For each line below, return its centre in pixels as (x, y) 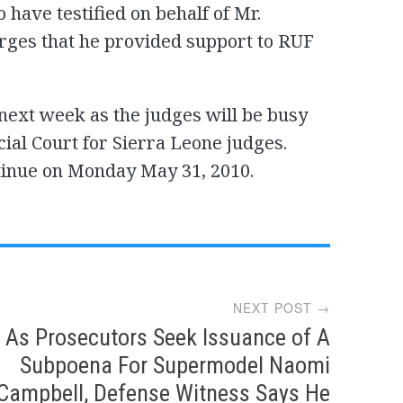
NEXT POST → (282, 307)
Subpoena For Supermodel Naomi (175, 365)
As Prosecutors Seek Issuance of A (168, 337)
